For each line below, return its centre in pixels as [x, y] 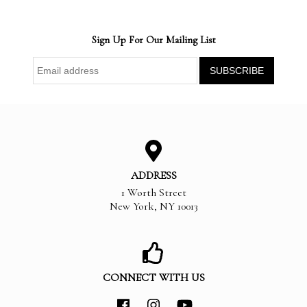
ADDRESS [153, 176]
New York [132, 207]
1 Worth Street [153, 193]
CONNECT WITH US [153, 278]
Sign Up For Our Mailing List [153, 40]
